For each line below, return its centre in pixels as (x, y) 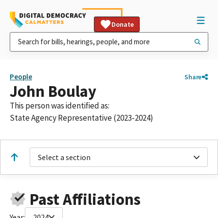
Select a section (64, 157)
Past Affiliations (85, 199)
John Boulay (53, 91)
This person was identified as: (60, 106)
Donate (123, 24)
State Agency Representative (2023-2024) (82, 118)
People (21, 77)
